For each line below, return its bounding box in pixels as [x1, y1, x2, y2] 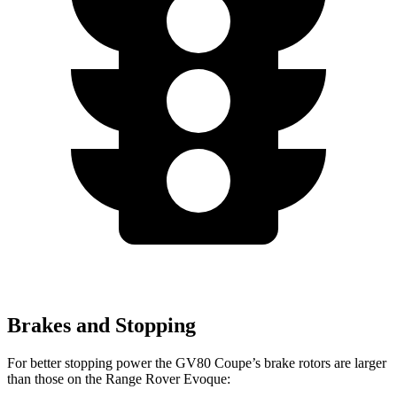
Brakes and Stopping [7, 313, 196, 337]
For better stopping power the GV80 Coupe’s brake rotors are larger [7, 354, 386, 370]
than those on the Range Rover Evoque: [7, 370, 230, 386]
